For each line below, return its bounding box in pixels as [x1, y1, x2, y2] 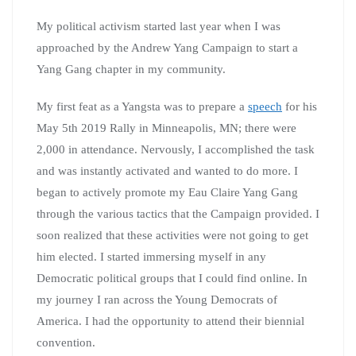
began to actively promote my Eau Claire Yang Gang [37, 185, 298, 199]
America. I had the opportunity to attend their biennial [37, 314, 304, 327]
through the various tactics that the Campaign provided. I [37, 207, 319, 220]
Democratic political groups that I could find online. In [37, 271, 308, 284]
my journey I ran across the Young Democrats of [37, 292, 277, 306]
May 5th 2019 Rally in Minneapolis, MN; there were [37, 121, 296, 134]
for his [282, 99, 317, 113]
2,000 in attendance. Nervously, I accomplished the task [37, 142, 315, 156]
